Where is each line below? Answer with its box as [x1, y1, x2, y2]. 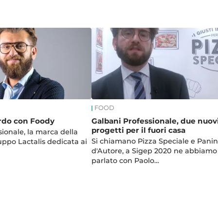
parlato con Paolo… [91, 156, 159, 165]
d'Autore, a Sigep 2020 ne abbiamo [91, 146, 217, 155]
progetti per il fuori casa [91, 125, 185, 135]
